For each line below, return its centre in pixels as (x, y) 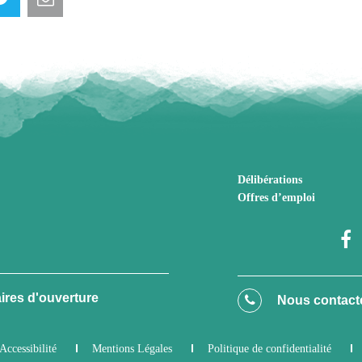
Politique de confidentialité (269, 348)
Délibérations (270, 179)
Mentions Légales (132, 348)
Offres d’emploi (276, 197)
